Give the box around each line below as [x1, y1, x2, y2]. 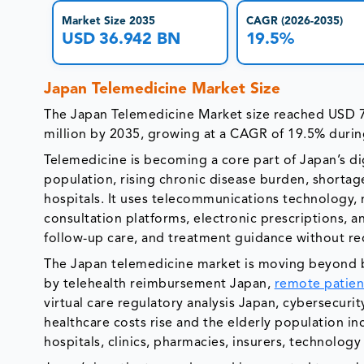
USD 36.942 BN [62, 32, 180, 49]
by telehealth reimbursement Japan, [44, 277, 275, 291]
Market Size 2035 [62, 16, 155, 28]
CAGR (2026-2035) [245, 16, 343, 28]
